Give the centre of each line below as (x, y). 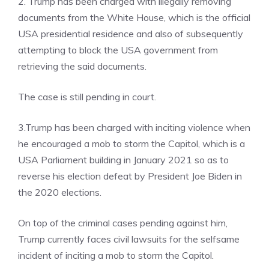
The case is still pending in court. (87, 97)
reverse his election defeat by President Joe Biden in (130, 176)
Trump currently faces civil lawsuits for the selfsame (129, 239)
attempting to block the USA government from (118, 50)
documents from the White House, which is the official (134, 17)
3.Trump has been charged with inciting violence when (134, 127)
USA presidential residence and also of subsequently (131, 34)
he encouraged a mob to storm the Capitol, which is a (131, 144)
